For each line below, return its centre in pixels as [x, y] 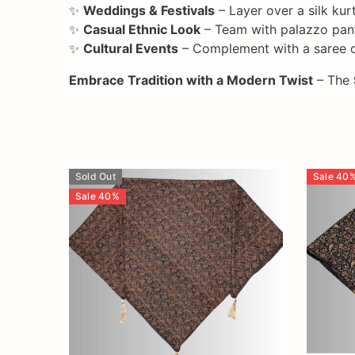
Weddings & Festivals [149, 10]
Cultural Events [131, 48]
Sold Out [95, 176]
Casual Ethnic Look [142, 29]
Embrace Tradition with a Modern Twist [191, 80]
